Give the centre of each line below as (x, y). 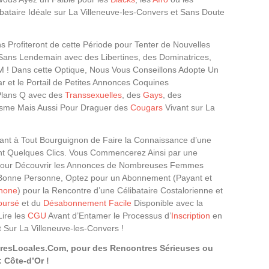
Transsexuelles (93, 95)
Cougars (147, 107)
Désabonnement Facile (87, 203)
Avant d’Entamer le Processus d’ (109, 216)
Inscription (191, 216)
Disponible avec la (167, 203)
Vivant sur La (189, 107)
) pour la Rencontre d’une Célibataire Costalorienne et (120, 190)
